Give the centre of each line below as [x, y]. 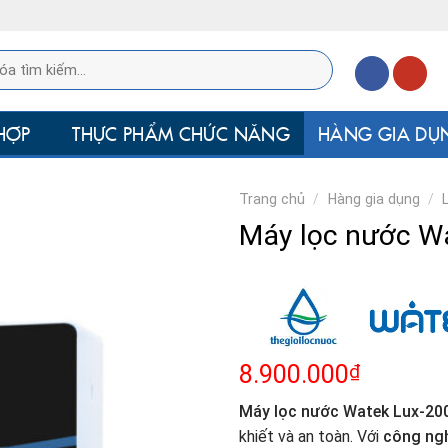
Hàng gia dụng [373, 199]
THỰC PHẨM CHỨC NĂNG [181, 133]
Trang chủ [272, 199]
